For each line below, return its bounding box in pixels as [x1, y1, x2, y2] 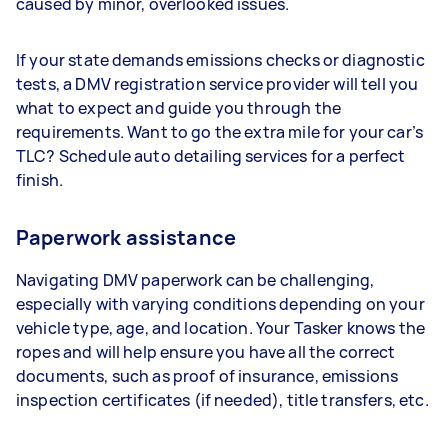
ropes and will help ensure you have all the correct [16, 340, 396, 363]
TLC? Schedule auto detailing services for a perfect [16, 144, 406, 167]
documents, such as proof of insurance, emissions [16, 364, 399, 387]
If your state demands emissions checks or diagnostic [16, 48, 425, 71]
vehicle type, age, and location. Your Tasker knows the [16, 316, 426, 339]
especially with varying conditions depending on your [16, 292, 425, 315]
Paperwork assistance [16, 223, 236, 251]
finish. [16, 168, 64, 191]
